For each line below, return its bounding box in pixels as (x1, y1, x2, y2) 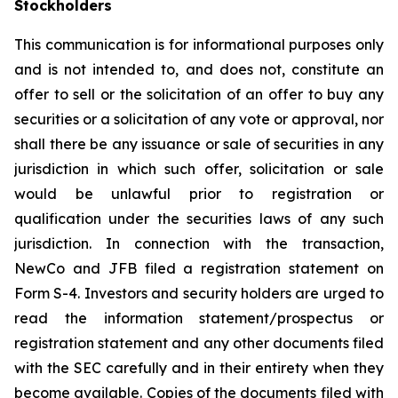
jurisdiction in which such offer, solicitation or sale (14, 160, 384, 179)
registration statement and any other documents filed (14, 334, 384, 353)
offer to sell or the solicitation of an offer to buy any (14, 85, 384, 104)
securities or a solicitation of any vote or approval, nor (14, 110, 384, 129)
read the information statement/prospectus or (14, 309, 384, 328)
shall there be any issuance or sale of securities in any (14, 135, 384, 154)
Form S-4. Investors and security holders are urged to (14, 284, 384, 303)
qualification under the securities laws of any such (14, 210, 384, 228)
